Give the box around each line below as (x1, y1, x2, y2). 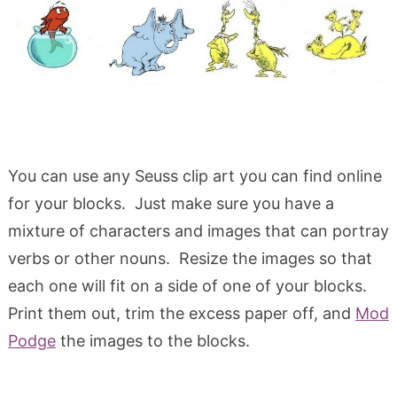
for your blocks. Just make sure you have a (7, 194, 334, 214)
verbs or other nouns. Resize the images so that (7, 249, 372, 269)
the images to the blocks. (55, 331, 250, 351)
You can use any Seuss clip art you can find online (7, 167, 382, 186)
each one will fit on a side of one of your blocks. (7, 276, 371, 296)
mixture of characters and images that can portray (7, 222, 389, 241)
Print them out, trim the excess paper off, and (7, 304, 355, 323)
